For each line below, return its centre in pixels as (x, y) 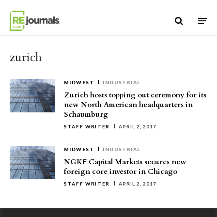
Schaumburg (86, 114)
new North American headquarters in (128, 105)
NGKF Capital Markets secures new (125, 162)
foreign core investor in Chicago (121, 171)
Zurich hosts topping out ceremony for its (135, 95)
